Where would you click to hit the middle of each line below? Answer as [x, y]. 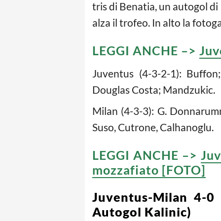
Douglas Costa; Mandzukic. [154, 90]
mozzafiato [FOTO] [149, 170]
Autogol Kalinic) [142, 212]
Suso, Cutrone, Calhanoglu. [153, 127]
